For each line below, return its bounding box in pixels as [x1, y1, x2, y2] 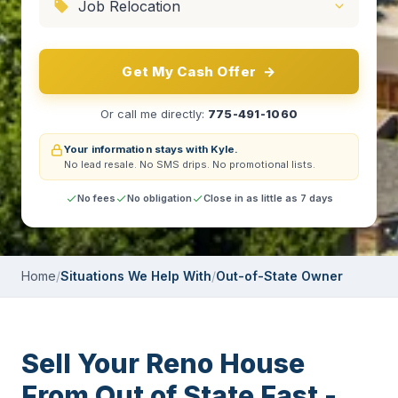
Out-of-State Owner [216, 268, 343, 283]
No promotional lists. [212, 158, 315, 171]
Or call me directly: [99, 107, 204, 121]
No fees [76, 192, 115, 204]
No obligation [126, 192, 192, 204]
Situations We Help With [60, 268, 211, 283]
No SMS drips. [139, 158, 210, 171]
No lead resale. [64, 158, 137, 171]
